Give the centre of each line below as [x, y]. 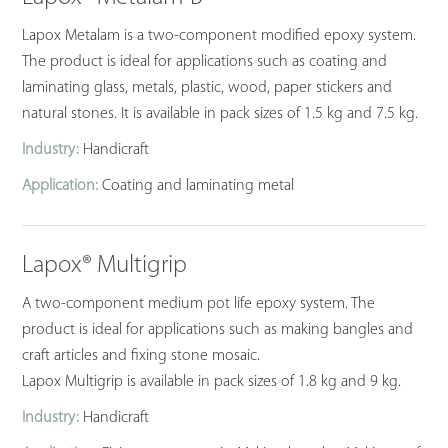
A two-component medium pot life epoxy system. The [199, 304]
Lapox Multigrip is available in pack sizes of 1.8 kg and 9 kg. [212, 382]
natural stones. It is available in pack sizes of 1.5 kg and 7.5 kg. [220, 114]
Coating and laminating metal [196, 186]
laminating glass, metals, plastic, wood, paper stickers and [207, 88]
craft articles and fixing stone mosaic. [141, 356]
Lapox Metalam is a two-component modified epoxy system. [219, 36]
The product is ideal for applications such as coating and [205, 62]
